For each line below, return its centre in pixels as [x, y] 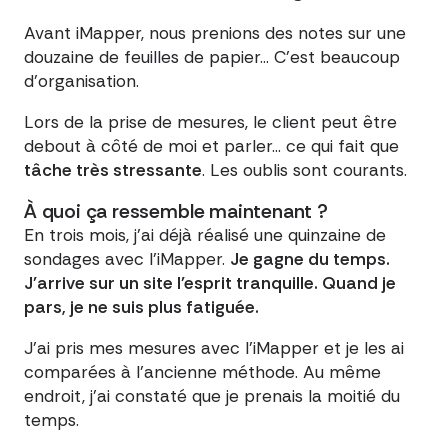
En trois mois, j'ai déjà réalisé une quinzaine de [205, 234]
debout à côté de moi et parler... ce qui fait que [211, 146]
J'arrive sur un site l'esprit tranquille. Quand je [210, 282]
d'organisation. [81, 80]
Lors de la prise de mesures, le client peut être [210, 122]
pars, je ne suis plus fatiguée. [141, 306]
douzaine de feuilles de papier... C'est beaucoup [212, 56]
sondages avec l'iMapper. [127, 258]
